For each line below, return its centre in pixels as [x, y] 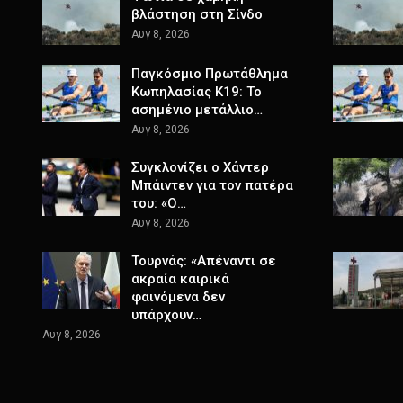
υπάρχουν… [166, 315]
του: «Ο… [159, 204]
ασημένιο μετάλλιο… [197, 110]
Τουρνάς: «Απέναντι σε [204, 261]
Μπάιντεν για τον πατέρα [212, 186]
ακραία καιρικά [180, 279]
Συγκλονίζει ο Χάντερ [200, 168]
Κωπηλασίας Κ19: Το [197, 92]
